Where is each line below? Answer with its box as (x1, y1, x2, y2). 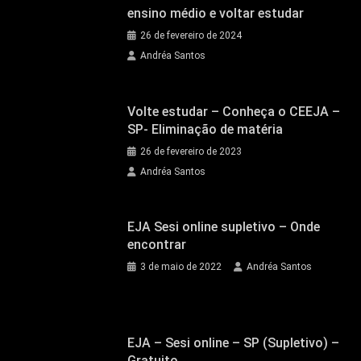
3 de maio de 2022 (140, 261, 222, 273)
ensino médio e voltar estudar (127, 6, 305, 21)
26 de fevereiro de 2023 (140, 145, 243, 157)
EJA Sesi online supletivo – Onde (127, 219, 321, 235)
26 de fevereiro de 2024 (140, 30, 243, 41)
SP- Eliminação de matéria (127, 121, 284, 137)
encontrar (127, 237, 187, 253)
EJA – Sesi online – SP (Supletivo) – (127, 334, 340, 351)
